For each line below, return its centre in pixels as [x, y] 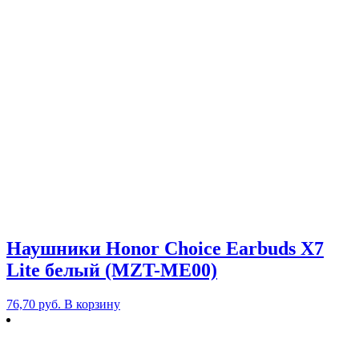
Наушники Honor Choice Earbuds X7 [165, 249]
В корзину [92, 305]
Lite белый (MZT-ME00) [112, 270]
